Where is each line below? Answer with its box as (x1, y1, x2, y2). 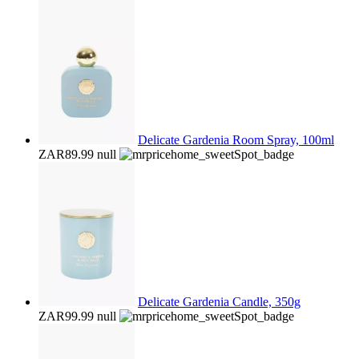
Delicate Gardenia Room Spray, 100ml (138, 133, 334, 147)
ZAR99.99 (38, 309, 94, 323)
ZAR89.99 (38, 147, 94, 161)
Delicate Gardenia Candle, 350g (138, 295, 301, 309)
